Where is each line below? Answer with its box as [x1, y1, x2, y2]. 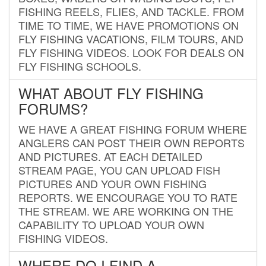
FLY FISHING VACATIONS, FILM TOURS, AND [18, 30, 243, 46]
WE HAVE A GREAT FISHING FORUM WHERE [18, 121, 247, 137]
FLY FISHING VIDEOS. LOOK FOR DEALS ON [18, 44, 244, 60]
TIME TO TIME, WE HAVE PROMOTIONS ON [18, 17, 239, 33]
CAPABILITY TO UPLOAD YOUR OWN [18, 216, 204, 232]
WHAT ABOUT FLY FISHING [18, 82, 204, 103]
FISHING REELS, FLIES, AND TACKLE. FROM [18, 3, 244, 19]
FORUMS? [18, 97, 88, 119]
